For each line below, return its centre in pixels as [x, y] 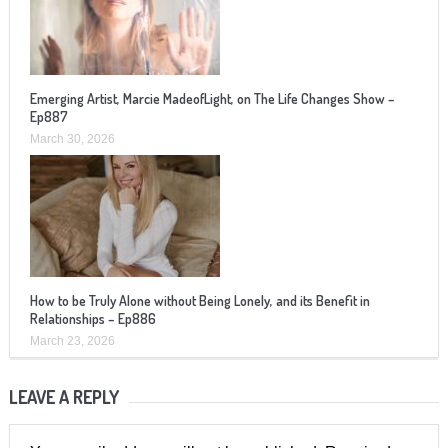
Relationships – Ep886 [92, 318]
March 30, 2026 [72, 138]
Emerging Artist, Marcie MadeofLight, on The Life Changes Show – [212, 98]
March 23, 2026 [72, 340]
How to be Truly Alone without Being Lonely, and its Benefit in [199, 300]
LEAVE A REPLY [63, 396]
